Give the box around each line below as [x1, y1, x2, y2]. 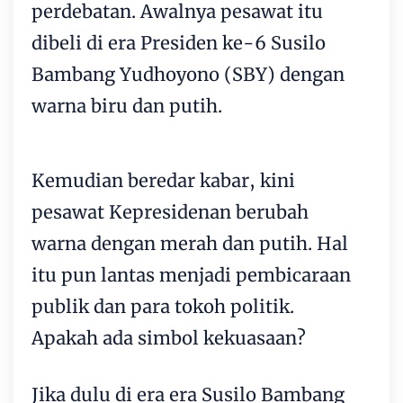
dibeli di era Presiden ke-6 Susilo [31, 31, 326, 54]
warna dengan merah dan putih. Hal [31, 231, 348, 255]
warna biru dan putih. [31, 94, 227, 117]
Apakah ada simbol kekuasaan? [31, 326, 310, 349]
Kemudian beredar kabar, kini [31, 168, 295, 192]
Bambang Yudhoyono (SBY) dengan [31, 62, 345, 85]
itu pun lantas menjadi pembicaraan [31, 263, 351, 286]
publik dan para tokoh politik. [31, 294, 294, 318]
